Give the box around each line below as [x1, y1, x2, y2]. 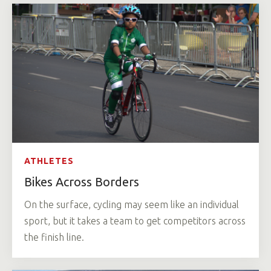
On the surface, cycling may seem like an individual [24, 198, 239, 210]
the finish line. [24, 231, 84, 243]
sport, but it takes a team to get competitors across [24, 215, 246, 226]
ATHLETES [24, 155, 74, 166]
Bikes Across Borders [24, 174, 139, 189]
